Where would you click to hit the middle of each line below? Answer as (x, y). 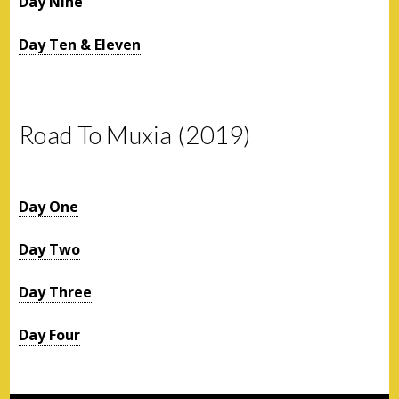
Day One (49, 206)
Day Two (50, 249)
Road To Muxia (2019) (135, 134)
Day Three (56, 292)
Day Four (50, 334)
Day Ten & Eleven (80, 44)
